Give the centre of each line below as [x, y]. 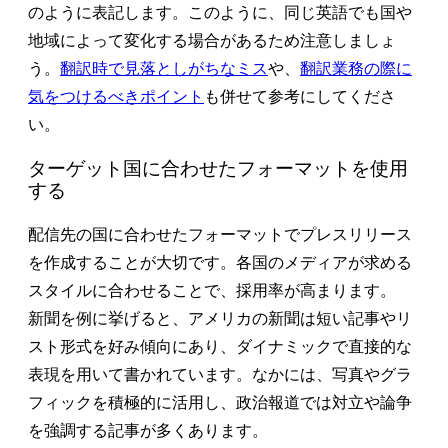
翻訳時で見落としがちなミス [164, 69]
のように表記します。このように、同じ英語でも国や [220, 13]
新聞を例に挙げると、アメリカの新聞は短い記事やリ [220, 318]
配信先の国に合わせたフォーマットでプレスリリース [220, 234]
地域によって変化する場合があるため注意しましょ [212, 41]
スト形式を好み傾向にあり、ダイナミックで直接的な [220, 346]
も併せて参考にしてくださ [300, 97]
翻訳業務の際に [356, 69]
